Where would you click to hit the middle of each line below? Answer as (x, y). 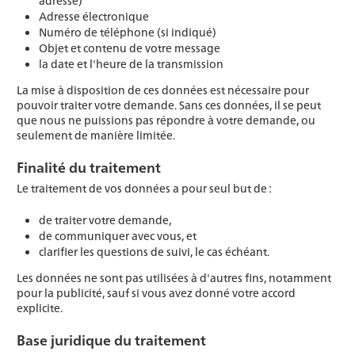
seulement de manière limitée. (96, 135)
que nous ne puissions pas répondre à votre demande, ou (166, 120)
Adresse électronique (94, 16)
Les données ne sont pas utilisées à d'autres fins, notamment (174, 278)
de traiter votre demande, (105, 220)
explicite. (40, 308)
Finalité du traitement (89, 167)
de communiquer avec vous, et (118, 236)
